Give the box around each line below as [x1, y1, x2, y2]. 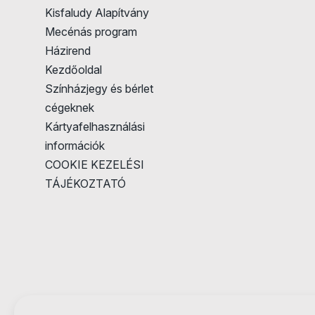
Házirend [45, 44, 91, 58]
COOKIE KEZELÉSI [45, 157, 144, 172]
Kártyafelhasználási [45, 120, 145, 134]
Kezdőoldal [45, 63, 102, 77]
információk [45, 139, 105, 153]
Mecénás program [45, 25, 137, 39]
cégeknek [45, 101, 94, 115]
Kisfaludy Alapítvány [45, 6, 149, 20]
